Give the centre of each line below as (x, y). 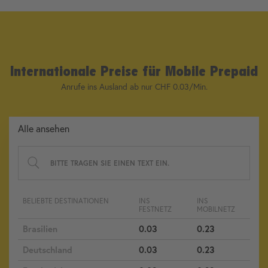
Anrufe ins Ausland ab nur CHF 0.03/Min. (134, 86)
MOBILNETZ (216, 209)
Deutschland (48, 250)
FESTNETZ (155, 209)
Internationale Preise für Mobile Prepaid (134, 71)
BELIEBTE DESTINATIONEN (66, 201)
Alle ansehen (44, 128)
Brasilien (40, 229)
